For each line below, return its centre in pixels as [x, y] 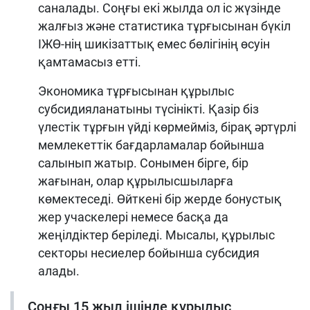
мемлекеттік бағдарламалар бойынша [151, 145]
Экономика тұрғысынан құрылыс [136, 91]
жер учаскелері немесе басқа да [133, 217]
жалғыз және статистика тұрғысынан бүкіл [164, 26]
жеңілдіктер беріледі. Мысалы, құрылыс [156, 235]
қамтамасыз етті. [90, 62]
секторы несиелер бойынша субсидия [149, 253]
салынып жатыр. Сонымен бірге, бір [143, 163]
